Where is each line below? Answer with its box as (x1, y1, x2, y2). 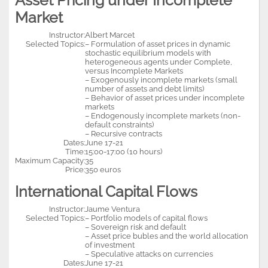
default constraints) (85, 120, 154, 129)
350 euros (85, 165, 121, 174)
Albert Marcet (85, 30, 135, 39)
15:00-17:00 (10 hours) (85, 147, 162, 156)
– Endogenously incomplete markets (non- (85, 111, 240, 120)
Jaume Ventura (85, 204, 140, 214)
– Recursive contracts (85, 129, 162, 138)
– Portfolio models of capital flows (85, 213, 208, 223)
